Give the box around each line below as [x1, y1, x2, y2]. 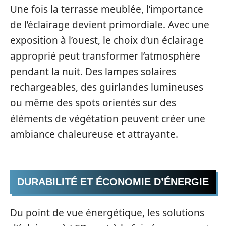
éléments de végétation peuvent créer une [10, 111, 205, 125]
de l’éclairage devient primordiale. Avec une [10, 18, 209, 31]
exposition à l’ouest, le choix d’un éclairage [10, 33, 204, 47]
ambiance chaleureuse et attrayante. [10, 127, 178, 141]
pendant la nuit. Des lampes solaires [10, 65, 176, 78]
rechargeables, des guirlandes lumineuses [10, 80, 203, 94]
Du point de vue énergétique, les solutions [10, 206, 204, 219]
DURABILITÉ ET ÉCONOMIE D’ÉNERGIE [17, 176, 209, 187]
